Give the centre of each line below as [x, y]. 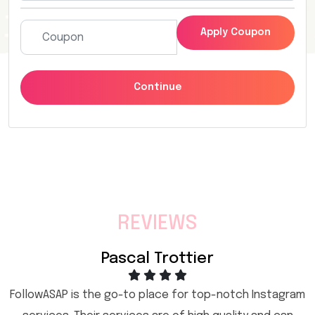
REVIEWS [157, 224]
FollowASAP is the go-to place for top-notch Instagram [157, 295]
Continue [157, 87]
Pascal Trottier [157, 259]
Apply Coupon [236, 32]
